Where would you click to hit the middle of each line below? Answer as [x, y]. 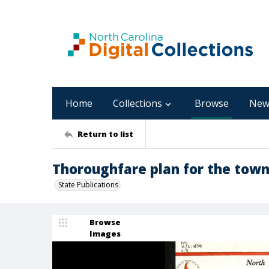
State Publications [88, 185]
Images [105, 234]
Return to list [105, 134]
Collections [138, 103]
